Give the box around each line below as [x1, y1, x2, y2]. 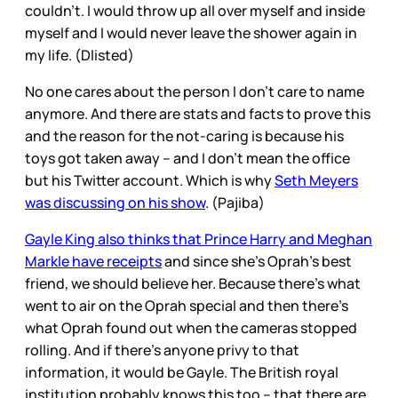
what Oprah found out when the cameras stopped [25, 317, 357, 338]
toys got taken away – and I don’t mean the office [25, 147, 350, 168]
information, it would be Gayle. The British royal [25, 362, 338, 382]
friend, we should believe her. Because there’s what [25, 273, 361, 293]
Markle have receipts [25, 251, 162, 271]
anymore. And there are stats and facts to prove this [25, 103, 370, 123]
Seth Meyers [275, 170, 358, 190]
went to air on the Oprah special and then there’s [25, 295, 348, 315]
